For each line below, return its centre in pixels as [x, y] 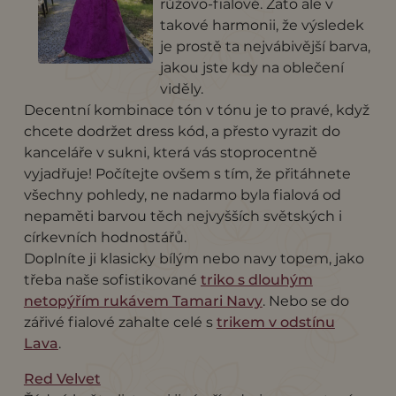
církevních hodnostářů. [105, 237]
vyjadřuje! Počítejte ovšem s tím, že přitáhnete [187, 173]
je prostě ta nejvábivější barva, [265, 46]
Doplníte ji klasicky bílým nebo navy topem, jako [194, 258]
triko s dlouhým [256, 279]
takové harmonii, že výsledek [262, 25]
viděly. [181, 88]
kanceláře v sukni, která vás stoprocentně [170, 152]
